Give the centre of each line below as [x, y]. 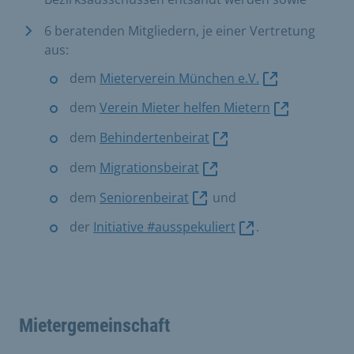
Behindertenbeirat [154, 138]
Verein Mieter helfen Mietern [185, 108]
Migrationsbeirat [149, 167]
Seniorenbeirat [144, 197]
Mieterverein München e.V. [179, 78]
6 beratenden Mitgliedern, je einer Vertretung [180, 30]
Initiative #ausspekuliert [164, 227]
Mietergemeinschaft [94, 326]
